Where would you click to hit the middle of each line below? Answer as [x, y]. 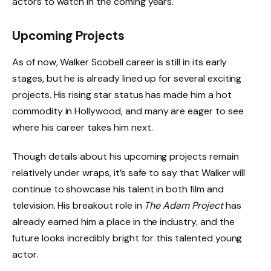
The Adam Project [184, 205]
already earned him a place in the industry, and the [123, 221]
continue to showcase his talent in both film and [118, 189]
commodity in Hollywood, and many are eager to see [128, 111]
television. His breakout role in [78, 205]
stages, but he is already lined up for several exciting [127, 78]
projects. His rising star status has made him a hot [122, 94]
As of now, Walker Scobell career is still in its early [120, 62]
